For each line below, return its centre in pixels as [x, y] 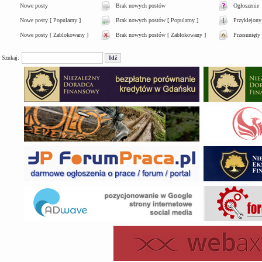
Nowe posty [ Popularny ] [50, 20]
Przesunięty [247, 35]
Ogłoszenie [246, 5]
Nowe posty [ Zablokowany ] [54, 35]
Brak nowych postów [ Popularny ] [157, 20]
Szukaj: [11, 58]
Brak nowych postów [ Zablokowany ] [161, 35]
